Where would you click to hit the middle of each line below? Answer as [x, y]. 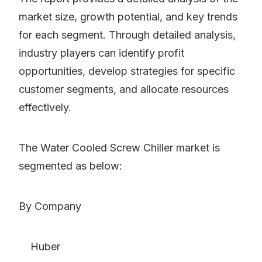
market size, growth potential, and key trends [128, 17]
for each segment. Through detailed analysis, [127, 35]
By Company [50, 206]
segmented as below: [70, 166]
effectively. [45, 108]
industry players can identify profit [101, 53]
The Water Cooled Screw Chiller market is [119, 148]
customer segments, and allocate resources [124, 89]
